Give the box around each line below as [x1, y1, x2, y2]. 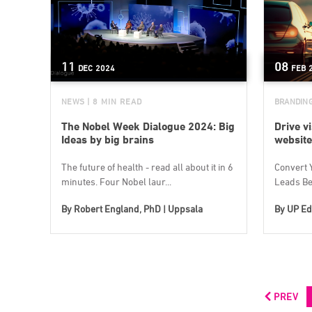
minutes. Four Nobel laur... [61, 175, 171, 187]
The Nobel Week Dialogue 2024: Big [61, 120, 235, 133]
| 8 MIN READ [87, 96, 142, 107]
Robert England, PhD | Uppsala [74, 203, 203, 214]
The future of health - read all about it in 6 [61, 161, 233, 173]
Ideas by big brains [61, 133, 154, 146]
